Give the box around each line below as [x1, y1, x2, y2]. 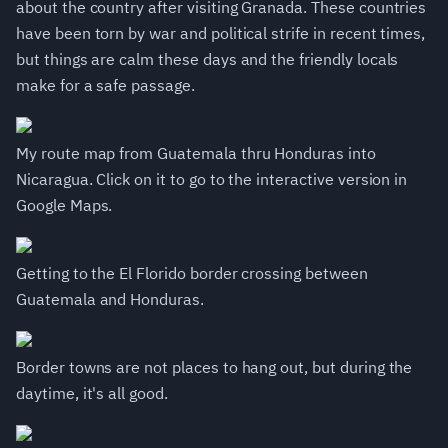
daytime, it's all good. [16, 383, 168, 404]
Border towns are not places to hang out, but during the [16, 357, 413, 378]
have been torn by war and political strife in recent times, [16, 23, 426, 44]
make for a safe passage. [16, 75, 195, 96]
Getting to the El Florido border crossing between [16, 263, 368, 284]
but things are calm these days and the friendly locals [16, 49, 399, 70]
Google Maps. [16, 195, 113, 216]
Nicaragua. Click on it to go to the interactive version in [16, 169, 408, 190]
